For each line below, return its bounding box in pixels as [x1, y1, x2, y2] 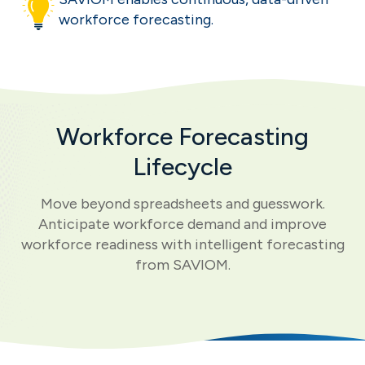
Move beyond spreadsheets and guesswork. [40, 195, 325, 213]
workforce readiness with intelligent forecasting [20, 235, 345, 254]
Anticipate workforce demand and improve [38, 215, 327, 234]
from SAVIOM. [134, 256, 231, 275]
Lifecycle [133, 152, 232, 182]
